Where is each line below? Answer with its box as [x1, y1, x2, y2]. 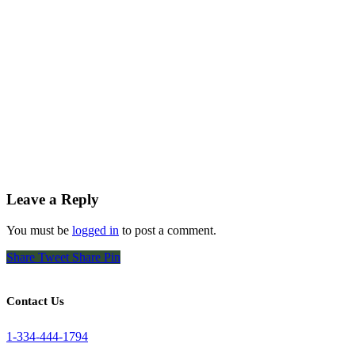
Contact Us [6, 294, 64, 307]
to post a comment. [119, 223, 216, 237]
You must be [6, 223, 72, 237]
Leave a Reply [6, 190, 99, 208]
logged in [72, 223, 119, 237]
